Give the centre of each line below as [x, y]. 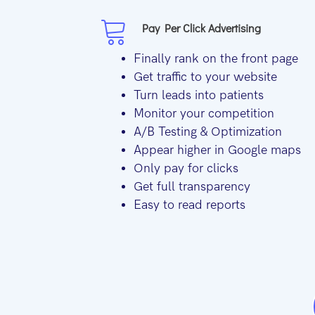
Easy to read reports [189, 205]
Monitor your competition [204, 114]
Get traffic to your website [205, 77]
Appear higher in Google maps [217, 150]
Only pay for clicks [186, 169]
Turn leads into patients [199, 96]
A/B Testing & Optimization [208, 132]
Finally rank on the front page [216, 59]
